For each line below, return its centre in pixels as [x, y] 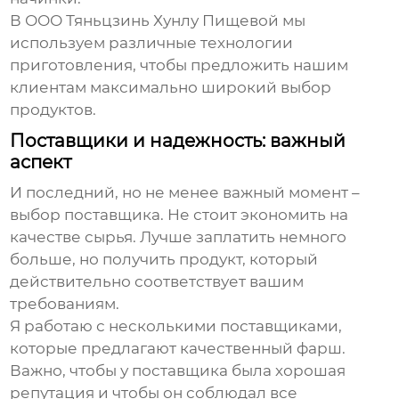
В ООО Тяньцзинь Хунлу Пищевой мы [158, 21]
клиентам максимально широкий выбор [171, 88]
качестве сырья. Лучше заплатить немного [179, 237]
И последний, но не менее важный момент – [185, 193]
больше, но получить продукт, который [164, 260]
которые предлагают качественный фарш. [178, 349]
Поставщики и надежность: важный [178, 141]
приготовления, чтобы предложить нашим [179, 65]
